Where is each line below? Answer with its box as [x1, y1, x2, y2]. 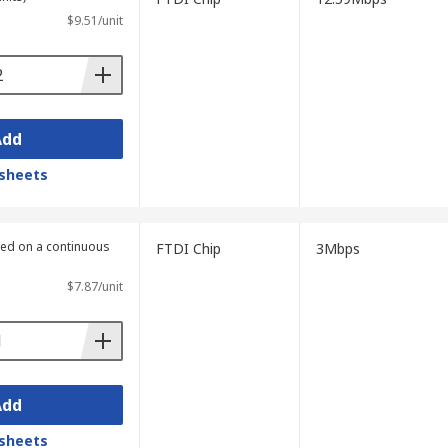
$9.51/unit [66, 12, 123, 29]
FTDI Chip [155, 239, 221, 258]
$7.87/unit [66, 278, 123, 295]
